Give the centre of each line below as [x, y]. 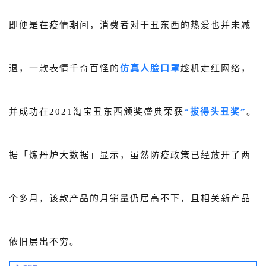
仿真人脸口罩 [150, 68]
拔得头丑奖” [218, 111]
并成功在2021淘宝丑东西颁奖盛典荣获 [96, 111]
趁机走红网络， [216, 68]
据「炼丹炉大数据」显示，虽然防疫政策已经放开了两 [130, 155]
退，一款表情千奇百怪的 [64, 68]
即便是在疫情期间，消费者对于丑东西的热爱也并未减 [130, 25]
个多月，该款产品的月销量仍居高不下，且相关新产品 [130, 198]
